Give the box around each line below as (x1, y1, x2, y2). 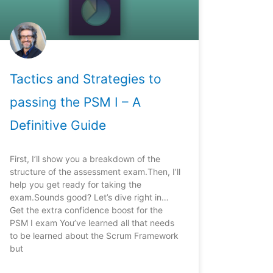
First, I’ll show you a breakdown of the (9, 154, 160, 165)
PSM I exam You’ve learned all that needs (9, 218, 174, 229)
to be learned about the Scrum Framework (9, 230, 179, 241)
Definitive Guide (9, 118, 106, 133)
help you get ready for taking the (9, 179, 141, 190)
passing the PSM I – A (9, 94, 141, 110)
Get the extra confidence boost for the (9, 205, 163, 216)
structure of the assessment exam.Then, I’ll (9, 166, 180, 177)
